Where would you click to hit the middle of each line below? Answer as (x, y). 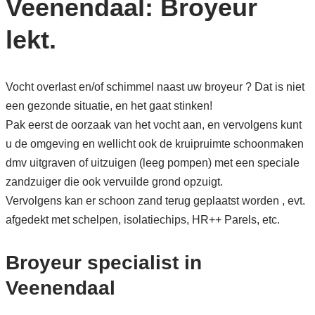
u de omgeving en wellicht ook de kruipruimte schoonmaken (154, 143)
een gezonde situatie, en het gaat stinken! (109, 105)
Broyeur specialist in (103, 262)
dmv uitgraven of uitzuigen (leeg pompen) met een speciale (152, 162)
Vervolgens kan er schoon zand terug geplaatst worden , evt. (155, 200)
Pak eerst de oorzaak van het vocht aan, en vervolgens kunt (153, 124)
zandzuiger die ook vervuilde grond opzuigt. (114, 181)
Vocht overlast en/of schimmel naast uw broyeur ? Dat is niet (155, 86)
